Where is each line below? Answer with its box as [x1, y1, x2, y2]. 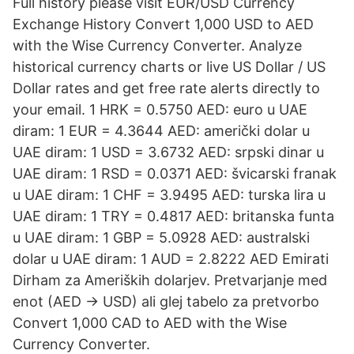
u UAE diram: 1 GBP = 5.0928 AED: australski [13, 229, 310, 246]
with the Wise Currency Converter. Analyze [13, 37, 302, 54]
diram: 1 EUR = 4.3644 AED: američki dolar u [13, 122, 310, 139]
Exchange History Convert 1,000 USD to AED [13, 16, 314, 32]
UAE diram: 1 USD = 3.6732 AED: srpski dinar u [13, 144, 324, 160]
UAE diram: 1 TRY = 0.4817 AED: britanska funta [13, 208, 334, 224]
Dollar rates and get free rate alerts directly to [13, 80, 320, 96]
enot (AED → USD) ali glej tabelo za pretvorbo [13, 293, 319, 310]
